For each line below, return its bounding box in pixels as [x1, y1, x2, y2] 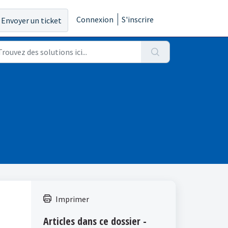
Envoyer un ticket [1, 15, 62, 26]
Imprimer [55, 194, 89, 204]
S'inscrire [122, 14, 154, 24]
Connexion [76, 14, 113, 24]
